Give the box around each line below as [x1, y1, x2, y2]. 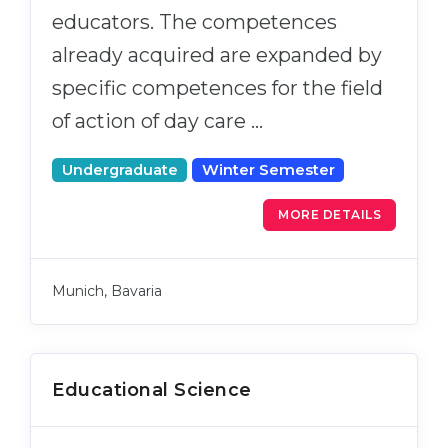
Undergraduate [61, 160, 178, 179]
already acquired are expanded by [52, 42, 382, 67]
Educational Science [52, 378, 252, 400]
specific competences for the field [52, 75, 383, 100]
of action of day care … [52, 108, 263, 133]
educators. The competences [52, 9, 337, 34]
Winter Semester [201, 160, 335, 179]
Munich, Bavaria [52, 281, 162, 300]
